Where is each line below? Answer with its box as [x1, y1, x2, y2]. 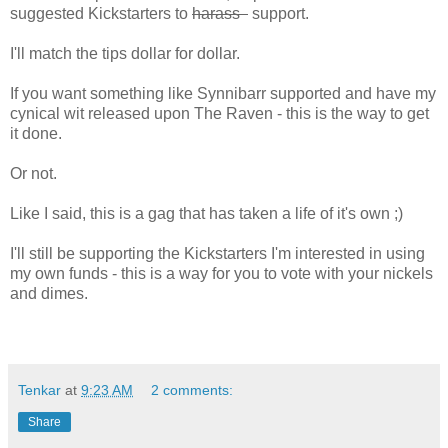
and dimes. [10, 284, 88, 302]
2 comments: [151, 381, 234, 398]
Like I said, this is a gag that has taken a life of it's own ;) [10, 204, 403, 222]
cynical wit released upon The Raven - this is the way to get [10, 104, 429, 122]
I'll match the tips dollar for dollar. [10, 44, 240, 62]
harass [192, 4, 248, 22]
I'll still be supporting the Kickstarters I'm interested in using [10, 244, 425, 262]
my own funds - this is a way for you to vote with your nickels [10, 264, 433, 282]
